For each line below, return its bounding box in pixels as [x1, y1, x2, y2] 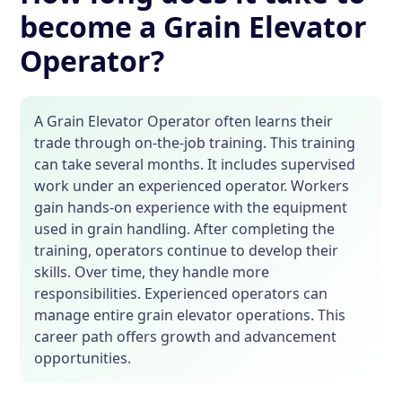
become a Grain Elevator [20, 7, 368, 46]
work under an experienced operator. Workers [34, 176, 350, 196]
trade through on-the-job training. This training [34, 133, 356, 153]
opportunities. [34, 348, 132, 368]
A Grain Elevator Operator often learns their [34, 111, 334, 131]
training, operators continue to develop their [34, 240, 339, 260]
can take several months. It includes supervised [34, 154, 356, 174]
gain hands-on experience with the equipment [34, 197, 348, 217]
